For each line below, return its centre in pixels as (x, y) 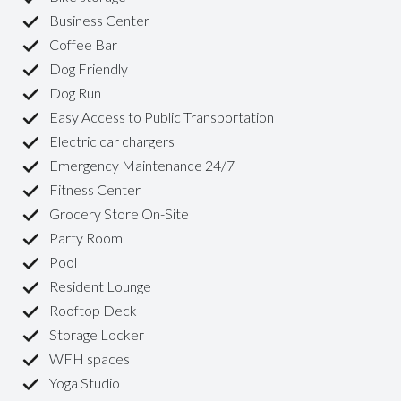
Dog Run (75, 93)
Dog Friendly (89, 68)
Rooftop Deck (93, 310)
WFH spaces (90, 358)
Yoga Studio (85, 383)
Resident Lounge (100, 286)
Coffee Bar (83, 44)
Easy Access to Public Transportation (162, 117)
